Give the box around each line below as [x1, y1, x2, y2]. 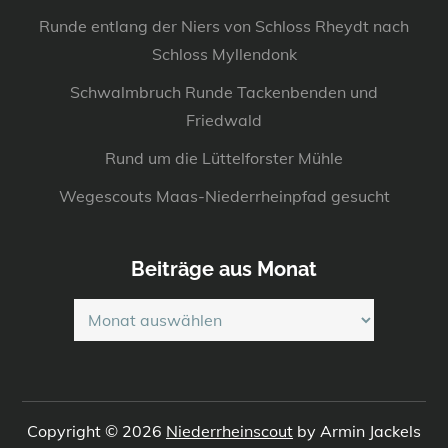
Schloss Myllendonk [151, 43, 297, 64]
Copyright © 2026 [27, 420, 166, 441]
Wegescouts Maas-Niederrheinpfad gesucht [58, 185, 390, 206]
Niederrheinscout [166, 420, 293, 441]
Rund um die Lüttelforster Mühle [105, 147, 343, 168]
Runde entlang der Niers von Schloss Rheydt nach [39, 15, 409, 36]
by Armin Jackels [293, 420, 421, 441]
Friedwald [186, 109, 262, 130]
